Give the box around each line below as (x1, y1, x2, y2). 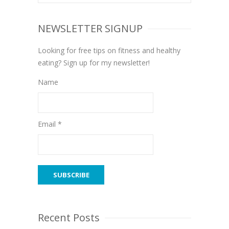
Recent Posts (38, 211, 100, 224)
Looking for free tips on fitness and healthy (38, 45, 180, 55)
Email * (38, 119, 62, 129)
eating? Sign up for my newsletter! (38, 58, 150, 67)
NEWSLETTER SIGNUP (38, 21, 143, 35)
